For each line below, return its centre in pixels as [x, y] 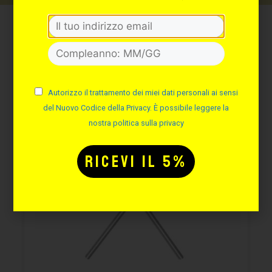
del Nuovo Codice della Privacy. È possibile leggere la [136, 108]
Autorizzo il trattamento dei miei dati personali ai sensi [143, 93]
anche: [136, 60]
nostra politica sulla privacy [136, 123]
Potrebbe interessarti [136, 43]
